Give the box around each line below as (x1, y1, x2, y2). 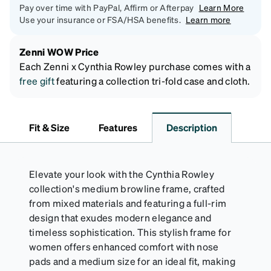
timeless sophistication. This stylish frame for (29, 226, 232, 239)
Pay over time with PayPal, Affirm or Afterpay (19, 2, 194, 13)
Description (166, 121, 217, 134)
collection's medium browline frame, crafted (29, 182, 225, 195)
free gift (19, 74, 54, 88)
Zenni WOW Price (19, 45, 99, 59)
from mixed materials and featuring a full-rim (29, 197, 227, 210)
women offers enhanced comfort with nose (29, 240, 219, 253)
